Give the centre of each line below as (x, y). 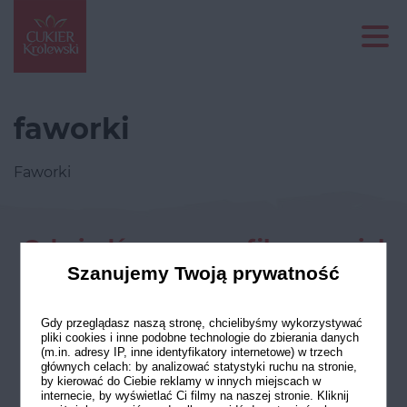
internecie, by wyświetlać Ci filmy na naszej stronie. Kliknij (194, 396)
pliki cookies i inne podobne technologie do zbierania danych (199, 338)
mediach (203, 274)
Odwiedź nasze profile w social (203, 248)
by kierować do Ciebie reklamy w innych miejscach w (180, 382)
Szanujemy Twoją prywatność (203, 273)
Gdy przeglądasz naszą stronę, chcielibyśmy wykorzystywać (201, 323)
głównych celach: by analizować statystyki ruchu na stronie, (199, 367)
